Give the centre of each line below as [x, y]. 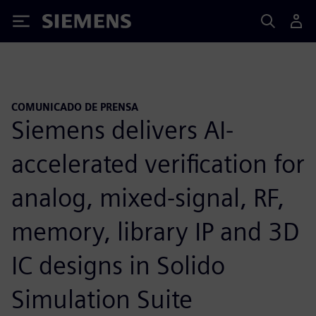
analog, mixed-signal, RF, [148, 197]
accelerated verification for [158, 163]
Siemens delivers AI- [122, 129]
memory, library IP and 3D [156, 231]
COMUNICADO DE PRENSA [75, 107]
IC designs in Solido [118, 265]
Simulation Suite [102, 299]
